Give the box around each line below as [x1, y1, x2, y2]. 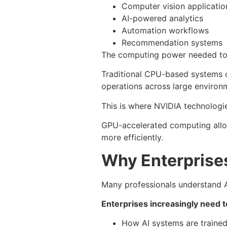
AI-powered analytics [122, 13, 203, 24]
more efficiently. [101, 132, 163, 143]
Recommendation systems [122, 37, 222, 48]
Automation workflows [122, 25, 209, 36]
